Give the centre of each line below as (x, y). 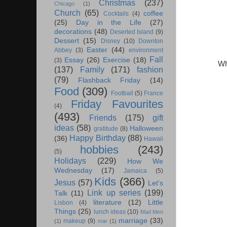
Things (65, 212)
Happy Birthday (98, 138)
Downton (151, 41)
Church (67, 13)
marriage (133, 221)
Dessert (67, 41)
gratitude (106, 129)
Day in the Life (109, 23)
